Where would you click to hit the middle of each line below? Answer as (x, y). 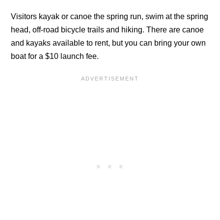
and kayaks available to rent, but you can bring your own (109, 43)
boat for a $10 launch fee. (55, 56)
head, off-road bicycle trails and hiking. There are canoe (108, 30)
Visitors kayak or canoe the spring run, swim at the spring (110, 17)
